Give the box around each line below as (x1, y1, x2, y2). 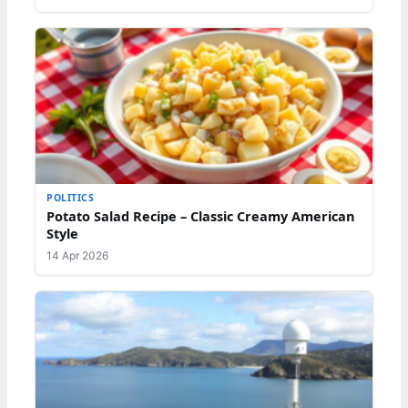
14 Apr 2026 (46, 249, 108, 262)
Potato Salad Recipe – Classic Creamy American (46, 207, 355, 225)
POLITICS (46, 191, 95, 204)
